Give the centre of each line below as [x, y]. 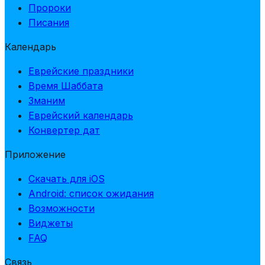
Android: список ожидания [91, 193]
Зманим [47, 100]
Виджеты [51, 223]
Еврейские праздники [81, 71]
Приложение [35, 154]
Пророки [50, 7]
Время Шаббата [66, 85]
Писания [49, 22]
